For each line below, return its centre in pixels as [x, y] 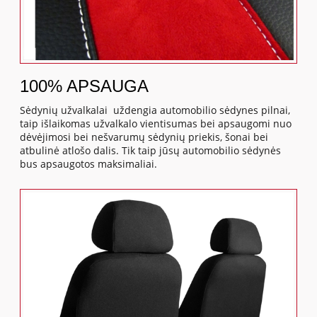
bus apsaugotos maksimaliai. [89, 164]
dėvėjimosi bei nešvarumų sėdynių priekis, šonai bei [144, 137]
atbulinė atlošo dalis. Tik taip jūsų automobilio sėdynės [151, 151]
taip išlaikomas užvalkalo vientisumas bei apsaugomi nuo [156, 124]
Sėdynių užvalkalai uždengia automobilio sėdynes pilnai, [155, 110]
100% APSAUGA [85, 86]
